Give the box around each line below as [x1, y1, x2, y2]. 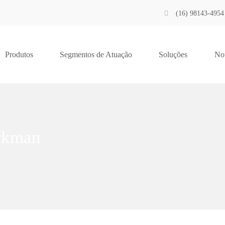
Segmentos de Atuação [59, 50, 132, 59]
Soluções [159, 50, 188, 59]
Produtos [5, 50, 33, 59]
